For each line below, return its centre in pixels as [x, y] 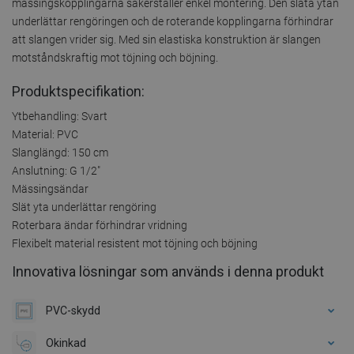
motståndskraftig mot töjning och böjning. [115, 57]
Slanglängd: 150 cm [60, 152]
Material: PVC [45, 134]
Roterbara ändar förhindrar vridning [100, 225]
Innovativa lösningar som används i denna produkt [168, 271]
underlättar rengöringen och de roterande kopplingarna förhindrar [173, 21]
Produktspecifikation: [78, 91]
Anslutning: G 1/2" [56, 170]
